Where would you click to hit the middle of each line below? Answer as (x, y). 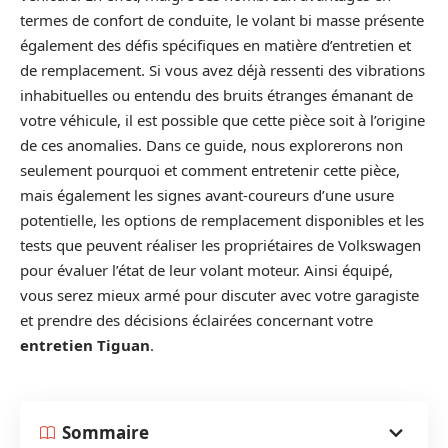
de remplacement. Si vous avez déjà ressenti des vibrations (222, 70)
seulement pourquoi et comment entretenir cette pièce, (210, 170)
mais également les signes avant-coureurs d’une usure (207, 195)
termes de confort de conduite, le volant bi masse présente (222, 20)
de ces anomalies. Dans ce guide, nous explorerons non (211, 145)
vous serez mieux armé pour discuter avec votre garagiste (219, 295)
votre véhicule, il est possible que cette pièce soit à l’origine (222, 120)
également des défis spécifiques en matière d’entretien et (215, 45)
